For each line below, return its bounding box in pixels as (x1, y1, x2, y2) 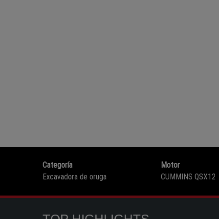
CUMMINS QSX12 (160, 172, 216, 181)
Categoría (43, 160, 72, 170)
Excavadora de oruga (43, 172, 107, 181)
